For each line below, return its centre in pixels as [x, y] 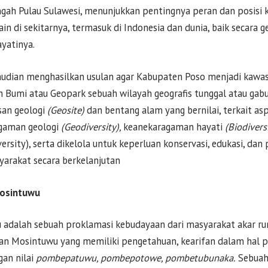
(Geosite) [67, 110]
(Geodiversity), [92, 127]
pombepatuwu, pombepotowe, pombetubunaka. [136, 258]
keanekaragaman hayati [174, 127]
